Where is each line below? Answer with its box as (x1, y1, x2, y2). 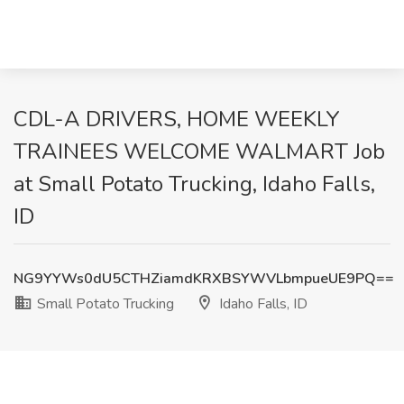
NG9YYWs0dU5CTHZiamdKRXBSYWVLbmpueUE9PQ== (14, 269, 394, 289)
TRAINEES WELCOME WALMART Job (14, 137, 385, 166)
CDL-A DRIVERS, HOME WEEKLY (14, 105, 340, 133)
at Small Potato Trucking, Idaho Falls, (14, 170, 375, 198)
